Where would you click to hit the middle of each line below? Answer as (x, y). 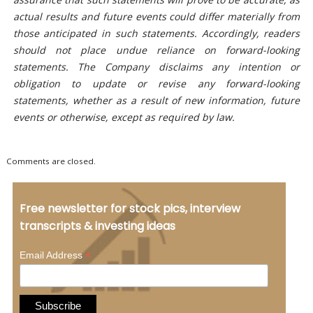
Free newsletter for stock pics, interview (130, 208)
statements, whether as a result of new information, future (156, 101)
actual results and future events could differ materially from (156, 17)
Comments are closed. (51, 161)
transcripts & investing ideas (97, 226)
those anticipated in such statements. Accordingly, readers (156, 34)
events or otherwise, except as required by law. (124, 117)
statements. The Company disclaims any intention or (156, 67)
